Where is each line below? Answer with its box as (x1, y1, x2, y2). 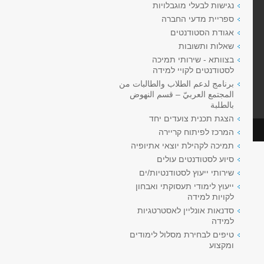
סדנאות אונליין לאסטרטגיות (137, 206, 234, 215)
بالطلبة (210, 100, 234, 110)
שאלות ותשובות (179, 41, 234, 51)
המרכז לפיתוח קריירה (159, 127, 234, 137)
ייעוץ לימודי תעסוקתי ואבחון (136, 181, 234, 191)
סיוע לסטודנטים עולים (157, 154, 234, 164)
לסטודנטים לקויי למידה (153, 65, 234, 75)
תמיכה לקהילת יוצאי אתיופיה (131, 141, 234, 150)
